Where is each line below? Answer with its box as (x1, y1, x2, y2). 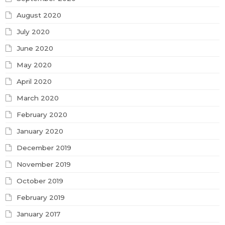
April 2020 (17, 77, 52, 86)
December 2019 (17, 144, 72, 152)
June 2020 (17, 44, 54, 53)
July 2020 (17, 28, 50, 36)
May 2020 (17, 61, 52, 69)
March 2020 (17, 94, 59, 102)
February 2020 (17, 110, 68, 119)
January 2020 (17, 127, 64, 136)
